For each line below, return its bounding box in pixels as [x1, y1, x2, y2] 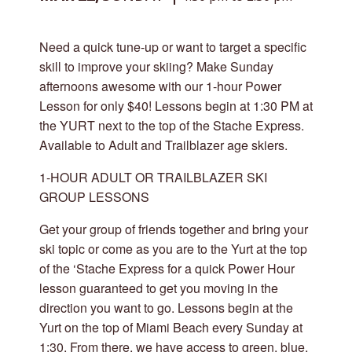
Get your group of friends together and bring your [39, 220, 308, 238]
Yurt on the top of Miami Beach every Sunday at [39, 318, 302, 336]
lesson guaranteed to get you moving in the [39, 279, 278, 297]
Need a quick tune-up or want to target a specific [39, 38, 306, 56]
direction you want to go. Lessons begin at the [39, 299, 293, 317]
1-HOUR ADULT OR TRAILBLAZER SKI [39, 168, 267, 186]
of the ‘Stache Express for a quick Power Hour [39, 259, 295, 277]
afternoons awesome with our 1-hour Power [39, 77, 281, 95]
